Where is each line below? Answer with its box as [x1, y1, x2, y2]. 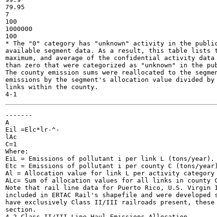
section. [5, 206, 36, 213]
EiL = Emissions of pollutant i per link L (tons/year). [5, 155, 215, 162]
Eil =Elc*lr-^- [5, 126, 60, 133]
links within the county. [5, 83, 98, 91]
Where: [5, 148, 29, 155]
